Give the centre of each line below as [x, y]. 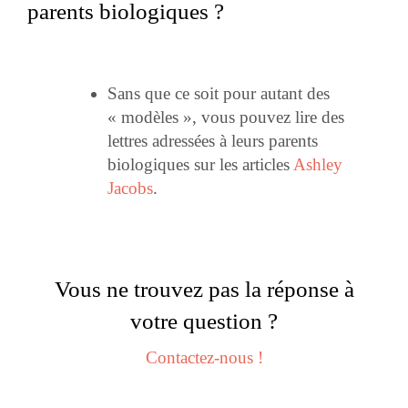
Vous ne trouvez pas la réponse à [204, 290]
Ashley [318, 165]
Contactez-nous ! [204, 358]
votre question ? [204, 321]
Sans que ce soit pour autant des [219, 94]
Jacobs [130, 189]
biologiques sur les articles [200, 165]
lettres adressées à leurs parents [213, 141]
